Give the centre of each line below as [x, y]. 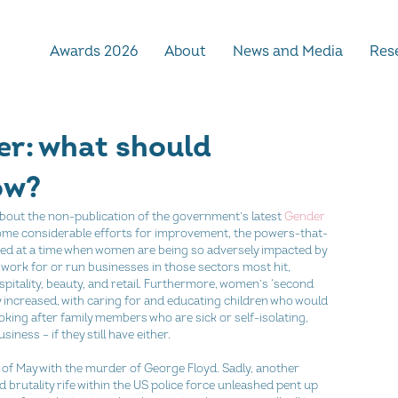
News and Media [288, 52]
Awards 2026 [94, 52]
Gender [306, 217]
